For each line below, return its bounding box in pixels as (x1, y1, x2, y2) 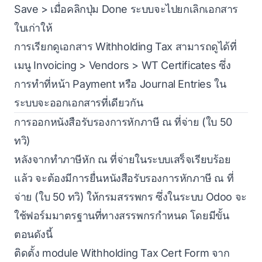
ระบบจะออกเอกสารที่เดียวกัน (14, 96, 143, 109)
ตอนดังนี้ (14, 227, 53, 240)
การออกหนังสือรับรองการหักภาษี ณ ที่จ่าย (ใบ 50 (14, 115, 232, 128)
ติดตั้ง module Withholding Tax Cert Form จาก (14, 246, 230, 259)
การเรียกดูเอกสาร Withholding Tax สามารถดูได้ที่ (14, 40, 237, 53)
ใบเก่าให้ (14, 21, 53, 34)
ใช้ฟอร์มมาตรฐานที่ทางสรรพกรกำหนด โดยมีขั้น (14, 209, 229, 222)
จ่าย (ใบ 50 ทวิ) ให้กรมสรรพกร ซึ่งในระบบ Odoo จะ (14, 190, 247, 203)
